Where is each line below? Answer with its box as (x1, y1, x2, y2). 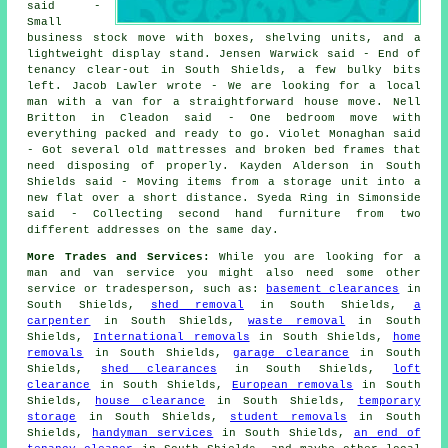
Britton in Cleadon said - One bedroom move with (27, 112, 421, 124)
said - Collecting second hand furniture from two (27, 208, 421, 220)
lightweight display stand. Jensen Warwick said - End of (27, 48, 421, 60)
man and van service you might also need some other (27, 267, 421, 279)
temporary (357, 395, 421, 407)
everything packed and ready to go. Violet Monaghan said (27, 128, 421, 140)
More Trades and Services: (27, 251, 210, 263)
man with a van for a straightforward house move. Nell (27, 96, 421, 108)
